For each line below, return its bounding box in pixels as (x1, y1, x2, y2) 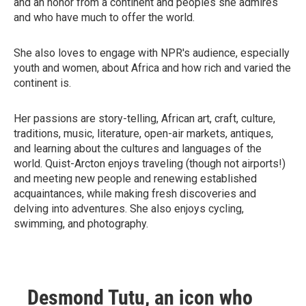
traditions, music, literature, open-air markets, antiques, (14, 127, 273, 140)
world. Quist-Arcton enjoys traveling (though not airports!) (14, 157, 286, 170)
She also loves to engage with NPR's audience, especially (14, 46, 290, 59)
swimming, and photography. (14, 217, 148, 230)
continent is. (14, 76, 71, 89)
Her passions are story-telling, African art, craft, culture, (14, 112, 275, 125)
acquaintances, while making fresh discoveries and (14, 187, 256, 200)
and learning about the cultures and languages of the (14, 142, 262, 155)
